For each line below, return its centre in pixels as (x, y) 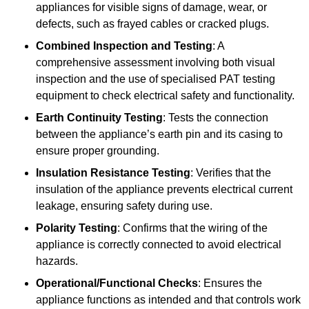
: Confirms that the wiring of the (192, 228)
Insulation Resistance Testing (113, 173)
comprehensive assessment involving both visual (156, 63)
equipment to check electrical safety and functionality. (165, 96)
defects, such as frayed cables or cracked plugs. (152, 24)
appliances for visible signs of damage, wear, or (151, 8)
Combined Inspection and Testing (124, 46)
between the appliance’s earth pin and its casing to (159, 134)
